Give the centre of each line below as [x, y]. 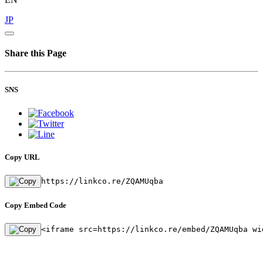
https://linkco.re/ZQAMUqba [102, 181]
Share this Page [36, 53]
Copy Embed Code [36, 205]
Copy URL [22, 157]
